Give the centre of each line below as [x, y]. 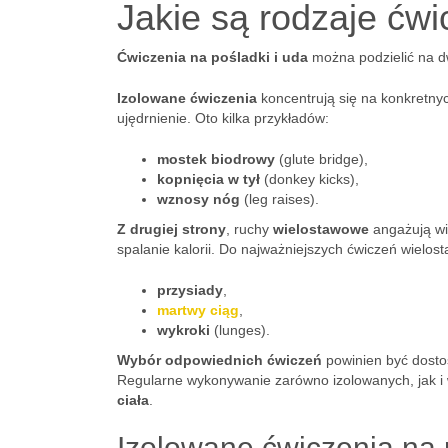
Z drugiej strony [171, 229]
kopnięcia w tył [208, 179]
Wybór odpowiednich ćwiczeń [219, 360]
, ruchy [249, 229]
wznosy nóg [198, 199]
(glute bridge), [321, 159]
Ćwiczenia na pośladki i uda [212, 57]
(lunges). [240, 330]
